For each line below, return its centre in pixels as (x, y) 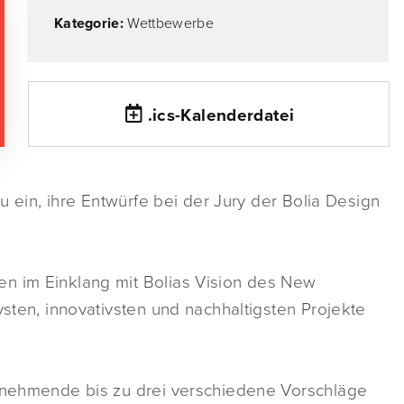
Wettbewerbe (170, 23)
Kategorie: (91, 23)
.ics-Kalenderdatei (221, 115)
